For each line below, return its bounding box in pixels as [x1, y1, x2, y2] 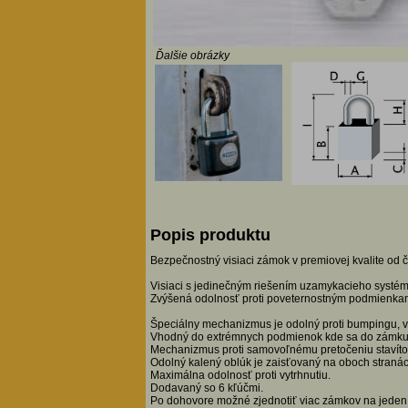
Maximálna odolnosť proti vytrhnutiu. [150, 369, 331, 382]
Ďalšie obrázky [156, 48, 229, 62]
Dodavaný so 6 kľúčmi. [150, 382, 263, 395]
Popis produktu [150, 226, 270, 245]
